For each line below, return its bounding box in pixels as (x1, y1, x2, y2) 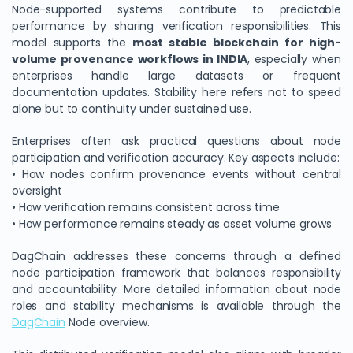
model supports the (12, 35, 132, 50)
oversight (12, 183, 62, 199)
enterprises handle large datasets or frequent (12, 68, 341, 84)
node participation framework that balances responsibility (12, 265, 341, 281)
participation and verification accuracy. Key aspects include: (12, 150, 340, 165)
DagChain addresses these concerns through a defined (12, 248, 341, 264)
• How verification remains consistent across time (12, 199, 281, 215)
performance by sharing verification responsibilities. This (12, 18, 341, 34)
